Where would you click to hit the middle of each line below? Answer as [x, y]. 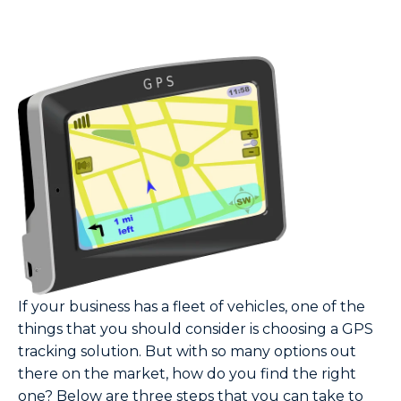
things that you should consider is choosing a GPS [196, 329]
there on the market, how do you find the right [187, 374]
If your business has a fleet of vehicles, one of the [192, 307]
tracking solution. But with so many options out [187, 352]
